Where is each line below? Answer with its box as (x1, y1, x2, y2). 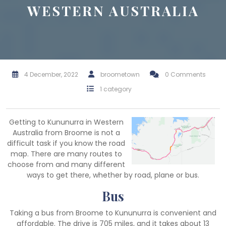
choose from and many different (7, 159, 125, 169)
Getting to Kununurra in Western (9, 117, 124, 127)
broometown (100, 70, 140, 79)
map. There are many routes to (10, 148, 122, 159)
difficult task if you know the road (7, 138, 126, 148)
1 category (99, 84, 132, 93)
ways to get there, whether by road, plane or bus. (27, 169, 199, 180)
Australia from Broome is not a (12, 127, 120, 138)
